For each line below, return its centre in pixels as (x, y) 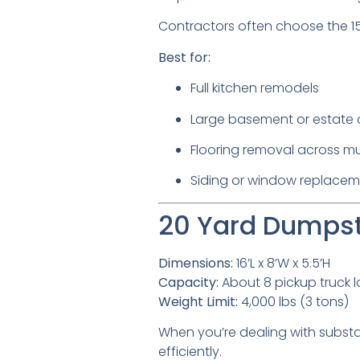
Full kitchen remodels (255, 88)
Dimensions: (196, 263)
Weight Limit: (198, 301)
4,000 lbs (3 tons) (293, 301)
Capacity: (188, 282)
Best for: (184, 57)
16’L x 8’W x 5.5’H (282, 263)
